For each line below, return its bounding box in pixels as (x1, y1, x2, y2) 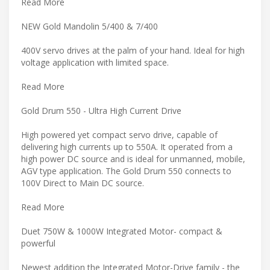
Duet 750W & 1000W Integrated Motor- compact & (21, 225, 222, 237)
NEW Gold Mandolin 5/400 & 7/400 (21, 20, 158, 32)
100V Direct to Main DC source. (21, 177, 144, 189)
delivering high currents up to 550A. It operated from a (21, 140, 233, 152)
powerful (21, 237, 55, 249)
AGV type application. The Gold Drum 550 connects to (21, 165, 231, 177)
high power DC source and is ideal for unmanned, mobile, (21, 152, 245, 165)
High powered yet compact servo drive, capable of (21, 128, 218, 140)
